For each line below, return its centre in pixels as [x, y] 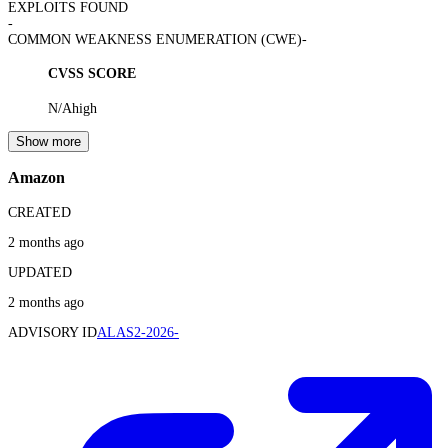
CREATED [39, 212]
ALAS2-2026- [138, 332]
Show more [48, 141]
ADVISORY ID [52, 332]
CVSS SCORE [92, 74]
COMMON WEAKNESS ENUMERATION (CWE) [155, 39]
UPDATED [40, 272]
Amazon [36, 178]
